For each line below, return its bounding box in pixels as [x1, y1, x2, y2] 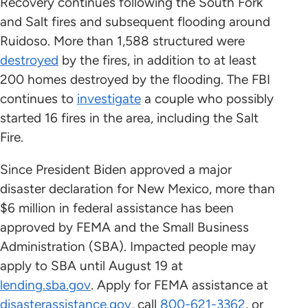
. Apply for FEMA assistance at [91, 277, 268, 294]
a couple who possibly [141, 91, 274, 107]
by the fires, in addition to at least [58, 52, 256, 69]
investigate [77, 91, 141, 107]
